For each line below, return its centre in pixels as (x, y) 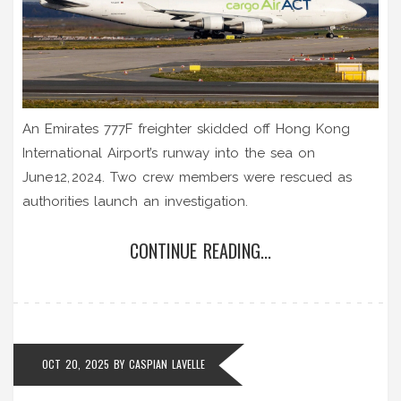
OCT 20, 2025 (76, 363)
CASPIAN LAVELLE (167, 363)
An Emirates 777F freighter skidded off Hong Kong (186, 128)
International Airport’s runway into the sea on (169, 153)
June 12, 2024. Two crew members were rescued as (187, 177)
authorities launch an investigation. (135, 201)
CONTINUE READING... (200, 250)
